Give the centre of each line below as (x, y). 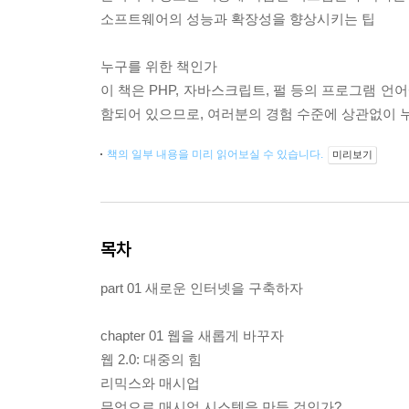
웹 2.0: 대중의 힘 (151, 360)
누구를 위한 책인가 (159, 67)
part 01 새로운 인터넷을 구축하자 (202, 288)
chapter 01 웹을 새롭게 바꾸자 (192, 336)
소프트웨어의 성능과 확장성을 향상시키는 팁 (238, 19)
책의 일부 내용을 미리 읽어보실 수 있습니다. (216, 155)
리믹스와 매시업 (150, 383)
